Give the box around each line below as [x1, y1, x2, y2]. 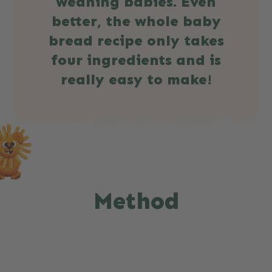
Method [93, 187, 179, 216]
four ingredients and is [51, 51, 221, 69]
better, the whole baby [51, 12, 221, 30]
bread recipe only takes [48, 32, 224, 50]
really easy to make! [60, 70, 212, 89]
